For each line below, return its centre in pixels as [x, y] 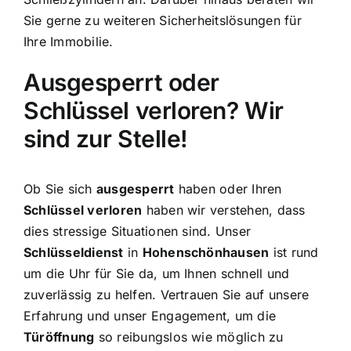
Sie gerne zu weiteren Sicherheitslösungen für [163, 20]
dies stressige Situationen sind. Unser [138, 231]
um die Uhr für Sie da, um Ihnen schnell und [157, 273]
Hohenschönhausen [206, 252]
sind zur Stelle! [106, 139]
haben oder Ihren [228, 189]
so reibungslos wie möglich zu [189, 337]
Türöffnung [59, 337]
